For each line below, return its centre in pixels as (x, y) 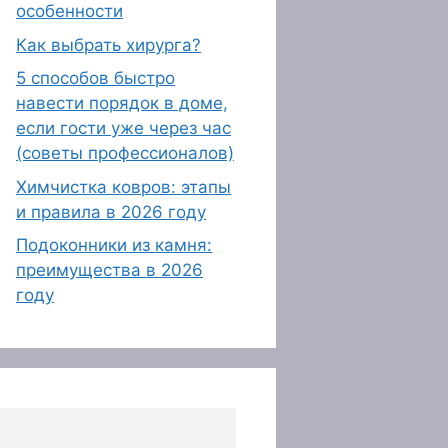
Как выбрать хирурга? (108, 44)
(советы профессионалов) (125, 153)
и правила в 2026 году (111, 211)
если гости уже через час (123, 128)
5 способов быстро (95, 78)
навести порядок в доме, (122, 103)
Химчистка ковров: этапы (123, 186)
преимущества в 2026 (109, 270)
